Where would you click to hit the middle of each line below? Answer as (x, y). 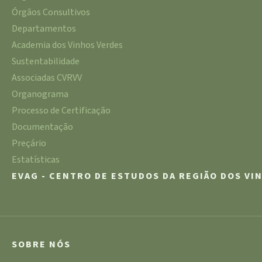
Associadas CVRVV (47, 77)
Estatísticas (36, 159)
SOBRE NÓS (41, 244)
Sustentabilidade (46, 61)
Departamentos (44, 28)
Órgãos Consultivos (51, 12)
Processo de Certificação (61, 110)
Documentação (42, 127)
